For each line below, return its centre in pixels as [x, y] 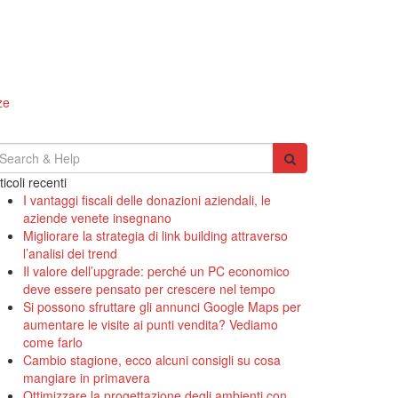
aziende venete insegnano [97, 218]
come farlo [53, 342]
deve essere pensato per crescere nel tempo [149, 289]
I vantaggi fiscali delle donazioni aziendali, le [147, 200]
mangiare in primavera [87, 378]
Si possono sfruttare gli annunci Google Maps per [162, 306]
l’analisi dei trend [70, 253]
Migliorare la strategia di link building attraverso [155, 235]
